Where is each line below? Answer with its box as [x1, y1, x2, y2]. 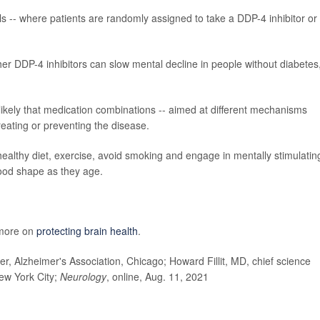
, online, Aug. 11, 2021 [106, 269, 209, 284]
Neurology [60, 269, 106, 284]
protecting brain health [36, 223, 138, 238]
